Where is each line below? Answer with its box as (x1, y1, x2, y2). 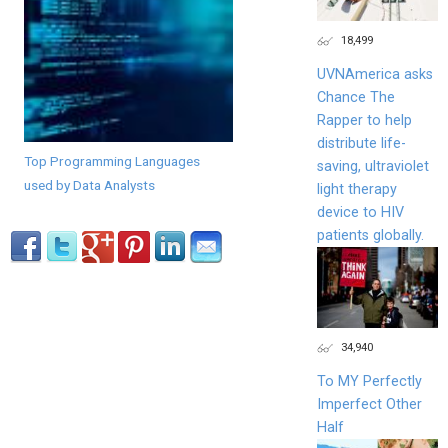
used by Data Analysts (23, 177, 155, 194)
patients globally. (316, 226, 424, 244)
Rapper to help (316, 111, 412, 129)
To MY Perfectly (316, 372, 422, 390)
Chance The (316, 88, 395, 106)
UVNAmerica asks (316, 65, 433, 83)
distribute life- (316, 134, 406, 152)
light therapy (316, 180, 397, 198)
